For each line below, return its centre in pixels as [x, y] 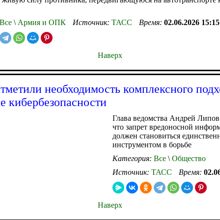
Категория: [133, 158]
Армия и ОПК [41, 22]
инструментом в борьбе [152, 144]
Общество [188, 158]
